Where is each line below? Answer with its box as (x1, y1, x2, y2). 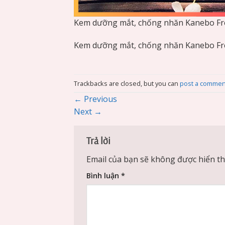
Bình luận (86, 170, 121, 180)
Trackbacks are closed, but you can (74, 78, 180, 88)
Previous (82, 93, 117, 105)
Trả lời (86, 135, 112, 147)
